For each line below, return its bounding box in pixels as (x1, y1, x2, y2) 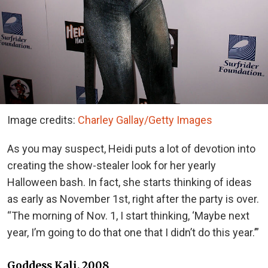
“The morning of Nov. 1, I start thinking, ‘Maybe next (7, 209, 249, 223)
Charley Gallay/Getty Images (78, 114, 212, 127)
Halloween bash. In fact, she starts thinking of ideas (7, 176, 252, 189)
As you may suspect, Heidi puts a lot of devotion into (7, 142, 255, 156)
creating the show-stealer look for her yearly (7, 159, 216, 172)
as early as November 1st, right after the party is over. (7, 193, 259, 206)
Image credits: (7, 114, 78, 127)
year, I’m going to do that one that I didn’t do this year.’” (7, 226, 259, 239)
